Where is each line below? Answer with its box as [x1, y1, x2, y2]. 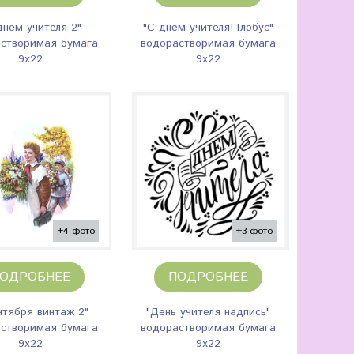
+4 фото [57, 224, 95, 238]
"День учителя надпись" [146, 304, 270, 320]
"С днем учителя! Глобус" [143, 20, 273, 36]
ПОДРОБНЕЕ [168, 268, 248, 286]
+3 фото [235, 224, 273, 238]
